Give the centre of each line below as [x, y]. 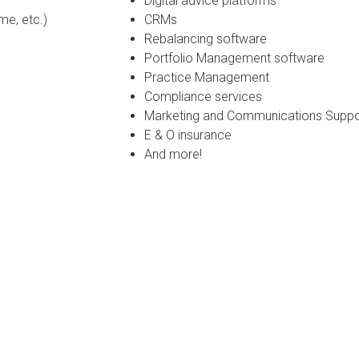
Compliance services [203, 96]
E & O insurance [188, 135]
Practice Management [207, 77]
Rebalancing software [206, 38]
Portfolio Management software [234, 58]
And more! [173, 154]
